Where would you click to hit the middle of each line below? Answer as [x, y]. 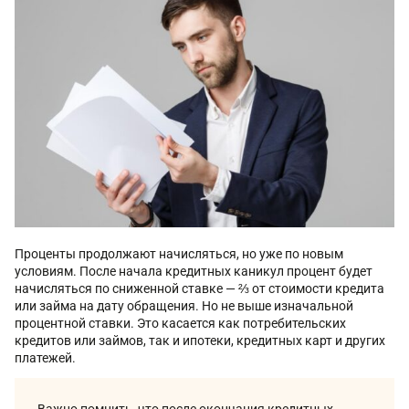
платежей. [47, 357]
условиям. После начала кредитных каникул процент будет [194, 271]
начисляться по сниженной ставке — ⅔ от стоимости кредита [199, 288]
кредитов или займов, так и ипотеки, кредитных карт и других [200, 340]
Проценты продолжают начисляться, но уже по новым [179, 253]
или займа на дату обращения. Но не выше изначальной [184, 305]
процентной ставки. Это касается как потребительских [180, 323]
